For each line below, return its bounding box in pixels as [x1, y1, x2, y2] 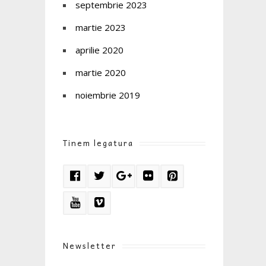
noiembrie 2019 [75, 88, 140, 101]
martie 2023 [75, 21, 126, 33]
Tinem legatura [63, 136, 134, 149]
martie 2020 [75, 66, 126, 78]
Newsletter [63, 239, 116, 252]
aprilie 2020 [75, 43, 123, 56]
